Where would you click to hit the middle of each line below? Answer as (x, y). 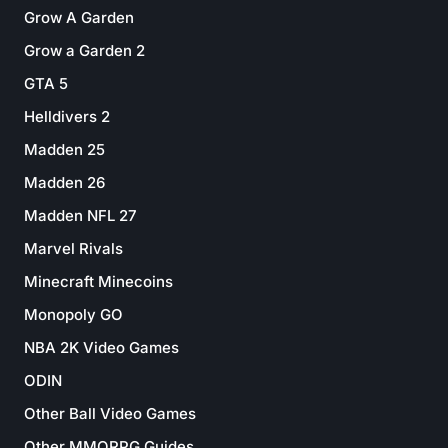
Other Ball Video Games (110, 413)
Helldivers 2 (67, 116)
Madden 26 (64, 182)
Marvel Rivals (73, 248)
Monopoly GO (73, 314)
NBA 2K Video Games (101, 347)
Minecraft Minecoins (98, 281)
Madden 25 (64, 149)
